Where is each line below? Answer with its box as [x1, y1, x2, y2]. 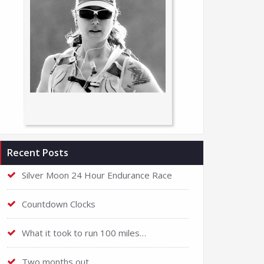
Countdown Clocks [22, 198, 95, 210]
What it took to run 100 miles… [22, 227, 146, 239]
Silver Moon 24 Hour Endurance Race [22, 169, 172, 181]
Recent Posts [7, 146, 68, 159]
